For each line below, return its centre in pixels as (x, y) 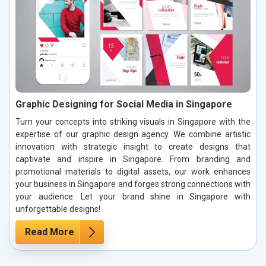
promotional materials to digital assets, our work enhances (133, 171)
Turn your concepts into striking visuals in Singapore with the (133, 121)
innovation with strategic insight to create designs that (133, 146)
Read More (50, 232)
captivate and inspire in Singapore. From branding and (133, 159)
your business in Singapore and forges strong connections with (133, 184)
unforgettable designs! (58, 209)
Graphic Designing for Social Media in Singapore (124, 104)
